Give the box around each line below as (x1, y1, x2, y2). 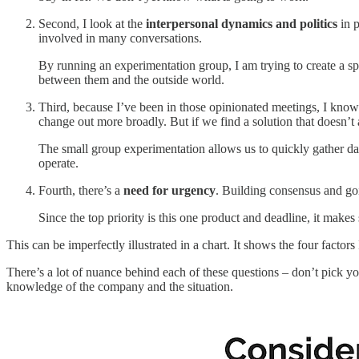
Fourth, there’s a (38, 184, 123, 198)
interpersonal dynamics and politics (146, 17, 337, 31)
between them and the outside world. (38, 73, 224, 87)
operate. (38, 156, 82, 171)
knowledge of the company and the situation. (6, 280, 233, 294)
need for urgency (123, 184, 216, 198)
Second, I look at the (38, 17, 146, 31)
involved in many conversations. (38, 31, 202, 46)
